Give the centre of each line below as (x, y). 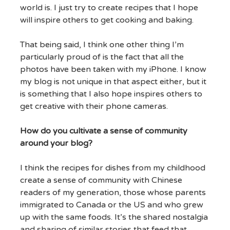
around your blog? (57, 143)
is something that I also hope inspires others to (111, 94)
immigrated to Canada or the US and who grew (111, 205)
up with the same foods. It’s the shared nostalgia (114, 217)
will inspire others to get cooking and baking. (107, 20)
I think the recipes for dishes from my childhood (112, 168)
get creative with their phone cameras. (94, 107)
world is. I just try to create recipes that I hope (109, 8)
